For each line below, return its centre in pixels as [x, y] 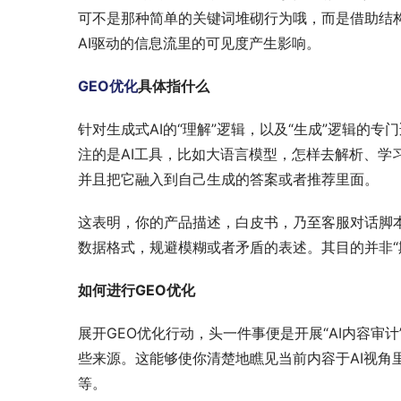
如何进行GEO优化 [137, 290]
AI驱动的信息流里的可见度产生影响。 [199, 43]
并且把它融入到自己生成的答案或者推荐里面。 [228, 179]
